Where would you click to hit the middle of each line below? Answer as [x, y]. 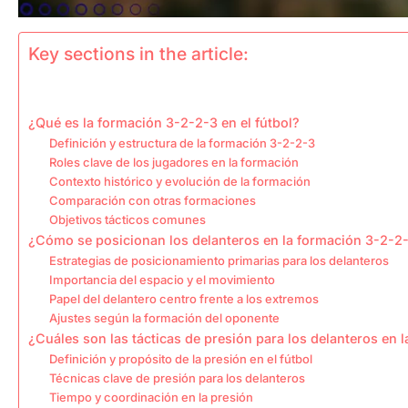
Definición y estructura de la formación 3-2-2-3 [182, 143]
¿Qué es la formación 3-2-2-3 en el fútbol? [164, 123]
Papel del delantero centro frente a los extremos [184, 299]
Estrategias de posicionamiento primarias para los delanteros [219, 261]
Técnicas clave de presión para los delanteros [177, 378]
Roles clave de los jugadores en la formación [173, 163]
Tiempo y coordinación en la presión [151, 398]
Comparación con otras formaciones [152, 201]
